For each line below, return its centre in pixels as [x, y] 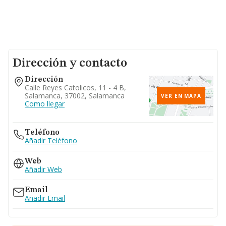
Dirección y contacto [70, 64]
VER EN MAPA [181, 96]
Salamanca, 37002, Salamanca [75, 96]
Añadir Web [43, 169]
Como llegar [45, 104]
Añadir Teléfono [51, 140]
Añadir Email [45, 198]
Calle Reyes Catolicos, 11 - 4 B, [75, 88]
